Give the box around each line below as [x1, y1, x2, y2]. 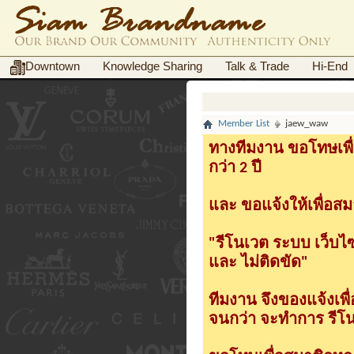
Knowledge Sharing [103, 60, 202, 73]
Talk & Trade [225, 60, 289, 73]
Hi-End [312, 60, 348, 73]
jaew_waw [284, 119, 328, 129]
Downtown [25, 60, 80, 73]
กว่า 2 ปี [208, 160, 262, 176]
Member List [217, 119, 269, 129]
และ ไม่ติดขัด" [208, 255, 308, 271]
